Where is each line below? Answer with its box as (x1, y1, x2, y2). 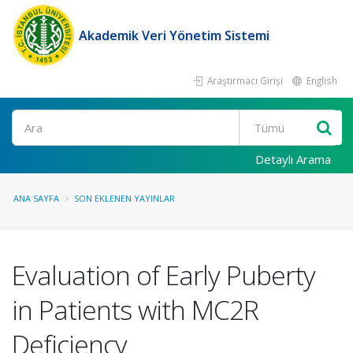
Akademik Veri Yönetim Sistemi (79, 27, 269, 44)
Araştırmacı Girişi (205, 74, 283, 87)
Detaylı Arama (255, 151, 331, 167)
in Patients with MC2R (12, 292, 258, 328)
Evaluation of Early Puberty (12, 257, 315, 293)
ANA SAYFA (13, 192, 59, 204)
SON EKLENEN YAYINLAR (74, 192, 175, 204)
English (304, 74, 337, 87)
